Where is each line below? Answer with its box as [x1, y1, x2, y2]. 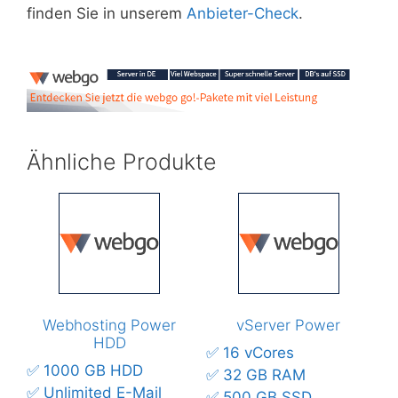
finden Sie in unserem [27, 4, 187, 22]
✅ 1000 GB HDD [27, 361, 143, 379]
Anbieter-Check [187, 4, 298, 22]
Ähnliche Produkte [27, 147, 217, 175]
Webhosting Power [43, 316, 177, 335]
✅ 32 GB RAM [205, 365, 306, 384]
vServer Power [236, 316, 341, 335]
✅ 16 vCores [205, 343, 294, 362]
